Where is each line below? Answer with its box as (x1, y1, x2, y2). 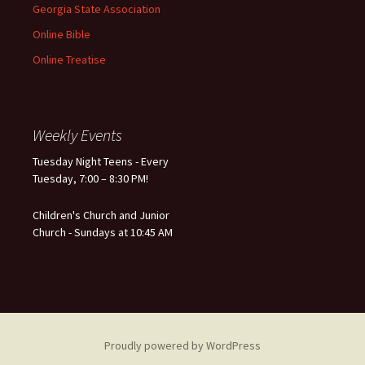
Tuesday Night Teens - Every (33, 154, 169, 169)
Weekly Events (33, 125, 122, 145)
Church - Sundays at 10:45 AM (33, 225, 173, 240)
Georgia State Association (33, 2, 161, 16)
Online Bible (33, 27, 90, 42)
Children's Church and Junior (33, 208, 169, 222)
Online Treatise (33, 52, 106, 67)
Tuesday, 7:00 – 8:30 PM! (33, 171, 148, 186)
